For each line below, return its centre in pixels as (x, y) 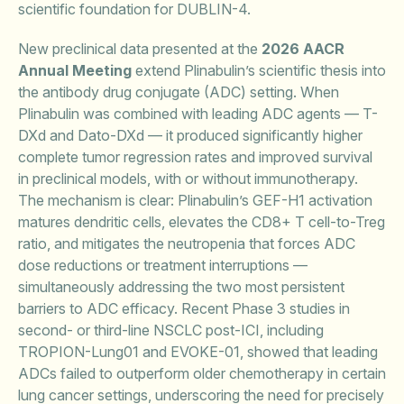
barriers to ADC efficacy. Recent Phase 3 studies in (184, 308)
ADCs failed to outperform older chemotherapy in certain (202, 373)
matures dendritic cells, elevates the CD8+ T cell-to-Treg (202, 222)
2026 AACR (303, 49)
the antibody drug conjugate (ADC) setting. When (179, 92)
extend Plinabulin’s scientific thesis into (259, 70)
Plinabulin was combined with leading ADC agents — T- (198, 114)
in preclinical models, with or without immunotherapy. (188, 179)
